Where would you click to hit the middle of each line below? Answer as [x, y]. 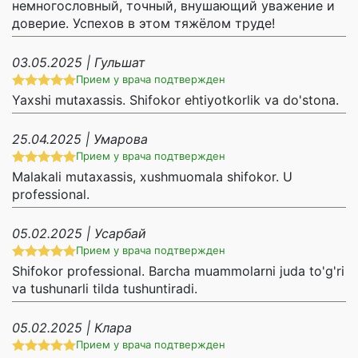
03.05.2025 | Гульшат [79, 63]
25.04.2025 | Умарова [80, 139]
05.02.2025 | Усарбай [79, 234]
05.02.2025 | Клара [72, 328]
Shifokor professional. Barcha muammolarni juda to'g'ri [178, 271]
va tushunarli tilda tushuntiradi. [105, 289]
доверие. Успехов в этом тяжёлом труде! [143, 24]
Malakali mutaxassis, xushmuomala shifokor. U [152, 177]
